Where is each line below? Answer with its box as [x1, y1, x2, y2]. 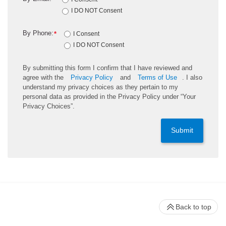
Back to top [176, 203, 211, 211]
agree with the [23, 74, 66, 82]
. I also [182, 74, 202, 82]
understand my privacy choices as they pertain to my [23, 83, 178, 91]
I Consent [73, 30, 100, 38]
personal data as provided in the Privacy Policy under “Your [23, 93, 196, 101]
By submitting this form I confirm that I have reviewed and [23, 64, 192, 72]
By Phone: [23, 29, 53, 37]
